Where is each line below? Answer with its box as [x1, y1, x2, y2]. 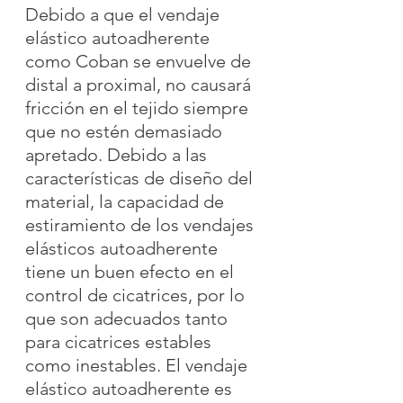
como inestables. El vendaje [25, 354, 252, 376]
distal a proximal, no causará [25, 73, 255, 95]
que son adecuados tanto [25, 307, 232, 329]
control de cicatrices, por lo [25, 283, 249, 306]
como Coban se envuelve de [25, 49, 255, 72]
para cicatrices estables [25, 330, 216, 353]
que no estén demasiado [25, 120, 227, 142]
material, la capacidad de [25, 190, 228, 212]
